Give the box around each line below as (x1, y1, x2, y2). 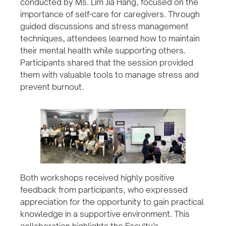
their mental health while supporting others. (20, 45, 186, 56)
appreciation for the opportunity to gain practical (20, 197, 204, 207)
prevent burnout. (20, 82, 84, 92)
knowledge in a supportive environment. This (20, 209, 190, 219)
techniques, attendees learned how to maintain (20, 33, 200, 44)
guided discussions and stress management (20, 21, 189, 32)
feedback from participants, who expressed (20, 185, 188, 195)
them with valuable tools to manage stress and (20, 70, 199, 80)
